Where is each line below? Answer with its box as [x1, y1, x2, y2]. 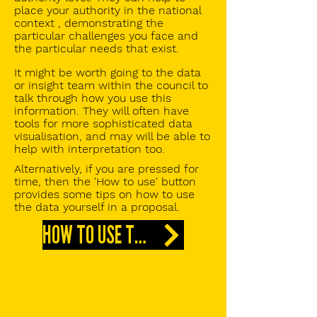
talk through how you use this [14, 91, 171, 105]
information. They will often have [14, 104, 189, 117]
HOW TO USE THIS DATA [134, 220, 146, 250]
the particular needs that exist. [14, 42, 179, 55]
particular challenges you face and [14, 29, 198, 42]
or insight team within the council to [14, 79, 208, 92]
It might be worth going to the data [14, 66, 201, 79]
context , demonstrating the [14, 16, 163, 30]
